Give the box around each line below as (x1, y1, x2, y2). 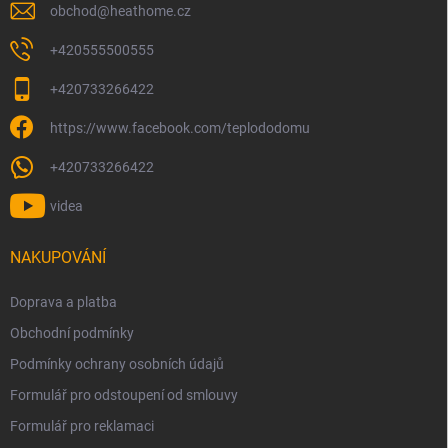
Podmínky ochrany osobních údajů (10, 355, 224, 372)
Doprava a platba (10, 293, 117, 310)
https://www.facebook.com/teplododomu (50, 119, 310, 136)
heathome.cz (110, 2, 191, 19)
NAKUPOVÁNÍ (10, 247, 106, 267)
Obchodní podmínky (10, 324, 134, 341)
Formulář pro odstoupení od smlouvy (10, 386, 238, 403)
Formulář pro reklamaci (10, 417, 154, 434)
